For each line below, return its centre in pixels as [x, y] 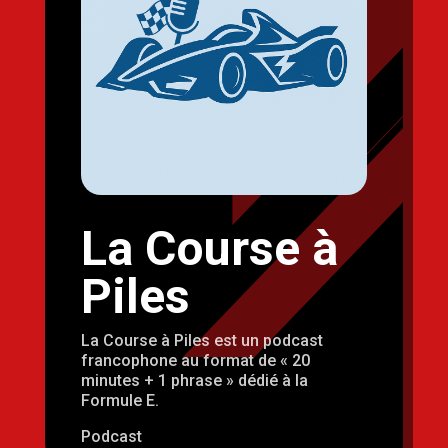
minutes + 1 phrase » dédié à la [194, 381]
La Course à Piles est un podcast [201, 341]
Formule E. [119, 401]
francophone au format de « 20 [195, 361]
